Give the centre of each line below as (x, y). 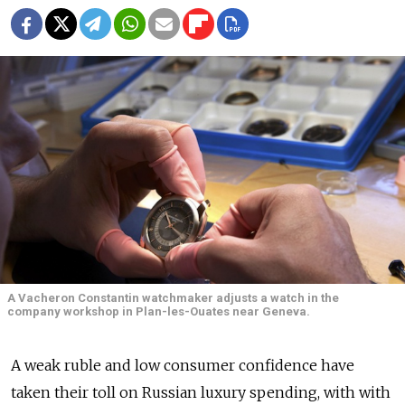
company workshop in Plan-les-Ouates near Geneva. (159, 311)
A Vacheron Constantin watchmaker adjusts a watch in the (173, 297)
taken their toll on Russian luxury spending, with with (201, 392)
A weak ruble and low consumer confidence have (183, 365)
